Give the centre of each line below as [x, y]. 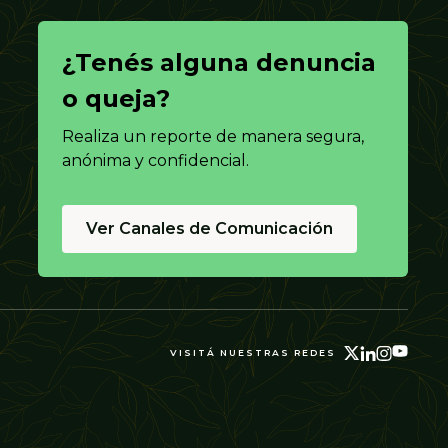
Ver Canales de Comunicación [209, 229]
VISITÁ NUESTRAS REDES [253, 353]
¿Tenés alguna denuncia [219, 63]
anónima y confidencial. [155, 161]
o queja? [116, 99]
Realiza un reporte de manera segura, [213, 137]
